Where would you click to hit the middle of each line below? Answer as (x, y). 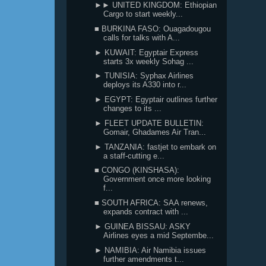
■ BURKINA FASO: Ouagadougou (153, 28)
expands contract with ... (146, 212)
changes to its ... (133, 108)
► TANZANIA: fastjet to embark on (156, 147)
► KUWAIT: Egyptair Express (147, 52)
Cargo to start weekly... (143, 14)
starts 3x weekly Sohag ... (149, 61)
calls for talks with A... (142, 37)
